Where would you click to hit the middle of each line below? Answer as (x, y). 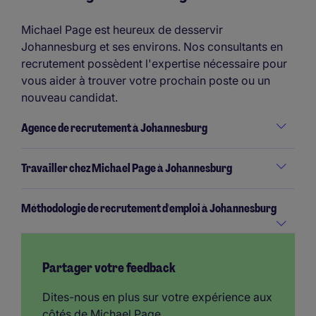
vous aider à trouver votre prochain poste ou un (146, 80)
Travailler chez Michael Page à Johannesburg (127, 168)
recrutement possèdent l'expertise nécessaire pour (154, 63)
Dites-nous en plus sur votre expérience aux (157, 297)
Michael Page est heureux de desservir (122, 29)
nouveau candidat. (69, 97)
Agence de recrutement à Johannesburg (114, 128)
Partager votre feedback (109, 268)
